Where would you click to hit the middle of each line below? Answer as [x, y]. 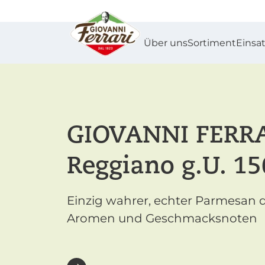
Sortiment [212, 43]
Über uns [166, 43]
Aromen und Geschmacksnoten [162, 218]
